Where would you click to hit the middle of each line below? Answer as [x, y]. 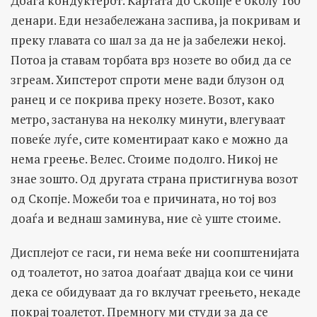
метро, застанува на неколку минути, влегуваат [148, 120]
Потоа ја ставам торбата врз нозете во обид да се [151, 60]
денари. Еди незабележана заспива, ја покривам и [156, 21]
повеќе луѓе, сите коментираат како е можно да [149, 139]
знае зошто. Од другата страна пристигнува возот [154, 179]
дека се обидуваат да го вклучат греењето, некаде [156, 292]
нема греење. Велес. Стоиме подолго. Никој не [144, 159]
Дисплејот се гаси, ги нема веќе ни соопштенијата [155, 253]
